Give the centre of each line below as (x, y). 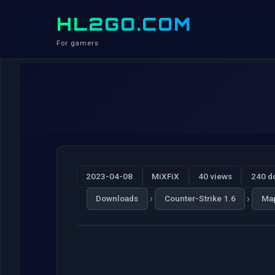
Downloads (117, 199)
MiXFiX (166, 176)
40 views (215, 176)
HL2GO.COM (124, 24)
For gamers (78, 43)
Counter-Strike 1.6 (200, 199)
